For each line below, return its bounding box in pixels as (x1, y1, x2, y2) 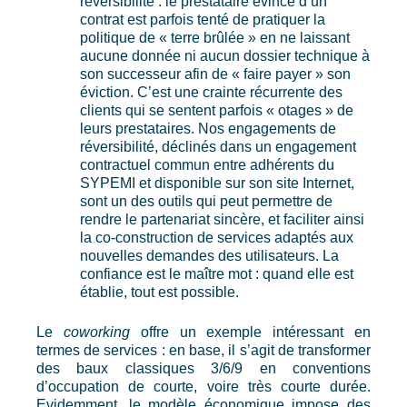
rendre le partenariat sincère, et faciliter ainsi (80, 212, 364, 228)
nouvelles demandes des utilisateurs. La (80, 248, 339, 264)
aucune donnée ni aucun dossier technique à (80, 48, 370, 65)
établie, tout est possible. (80, 284, 239, 301)
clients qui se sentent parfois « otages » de (80, 103, 353, 119)
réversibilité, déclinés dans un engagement (80, 139, 356, 155)
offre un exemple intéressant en (140, 324, 372, 341)
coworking (63, 324, 141, 341)
